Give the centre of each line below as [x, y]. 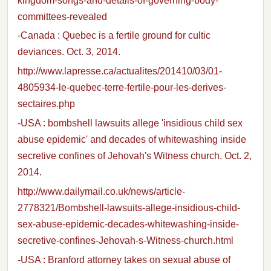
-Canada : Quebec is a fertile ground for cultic [114, 36]
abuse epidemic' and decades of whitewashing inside [132, 139]
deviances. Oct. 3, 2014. [69, 52]
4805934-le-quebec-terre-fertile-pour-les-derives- [122, 88]
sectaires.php [46, 104]
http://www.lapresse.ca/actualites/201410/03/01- [120, 71]
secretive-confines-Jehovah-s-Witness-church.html [126, 240]
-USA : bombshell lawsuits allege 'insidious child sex [130, 123]
